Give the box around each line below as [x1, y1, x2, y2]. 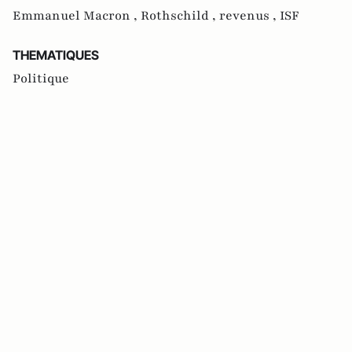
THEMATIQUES [13, 47, 99, 64]
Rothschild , [141, 7, 219, 25]
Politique [13, 70, 69, 88]
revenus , [219, 7, 280, 25]
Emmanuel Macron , [13, 7, 141, 25]
